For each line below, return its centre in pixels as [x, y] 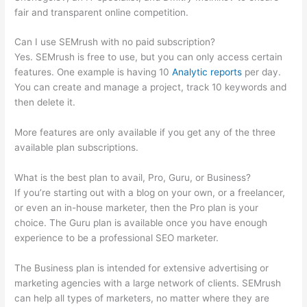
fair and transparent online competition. [102, 12]
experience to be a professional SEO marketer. [117, 238]
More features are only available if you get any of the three [145, 133]
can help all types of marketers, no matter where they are [142, 298]
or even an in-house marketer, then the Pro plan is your [137, 208]
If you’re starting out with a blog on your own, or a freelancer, [150, 193]
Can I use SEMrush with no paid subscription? [115, 42]
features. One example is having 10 [94, 72]
